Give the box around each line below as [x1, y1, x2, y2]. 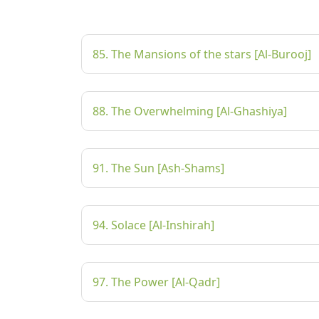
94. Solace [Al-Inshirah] [93, 217, 214, 233]
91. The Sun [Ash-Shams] [93, 160, 224, 176]
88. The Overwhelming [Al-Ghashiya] [93, 103, 287, 119]
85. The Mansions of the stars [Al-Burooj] [93, 46, 311, 62]
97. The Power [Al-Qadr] [93, 274, 220, 290]
